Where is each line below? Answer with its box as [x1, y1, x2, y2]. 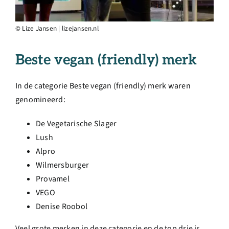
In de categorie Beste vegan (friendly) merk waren [15, 80, 191, 91]
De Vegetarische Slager [36, 118, 117, 129]
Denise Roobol [36, 200, 88, 212]
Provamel [36, 173, 70, 185]
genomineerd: [15, 94, 65, 105]
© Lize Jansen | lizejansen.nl [15, 24, 99, 34]
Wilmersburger [36, 159, 89, 171]
